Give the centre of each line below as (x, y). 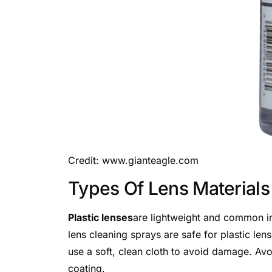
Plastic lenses (100, 217)
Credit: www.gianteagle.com (133, 160)
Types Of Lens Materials (169, 188)
